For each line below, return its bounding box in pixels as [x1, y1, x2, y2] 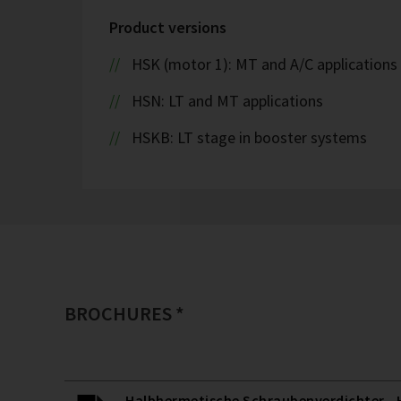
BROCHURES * [64, 301, 184, 327]
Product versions [109, 17, 226, 38]
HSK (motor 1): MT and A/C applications [131, 54, 397, 75]
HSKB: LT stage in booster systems [131, 127, 367, 149]
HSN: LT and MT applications [131, 90, 323, 112]
